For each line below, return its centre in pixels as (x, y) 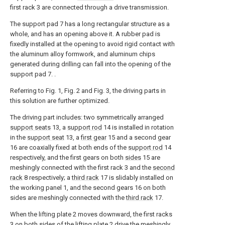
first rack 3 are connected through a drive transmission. (89, 7)
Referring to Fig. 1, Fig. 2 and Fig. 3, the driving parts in (88, 91)
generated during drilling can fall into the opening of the (90, 64)
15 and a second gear (139, 137)
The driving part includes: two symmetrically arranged (87, 117)
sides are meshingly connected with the (68, 198)
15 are (151, 157)
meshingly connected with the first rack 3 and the (81, 167)
